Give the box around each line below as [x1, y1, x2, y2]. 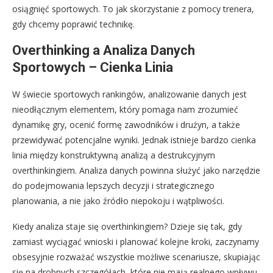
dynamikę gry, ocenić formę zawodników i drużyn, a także [12, 118, 240, 130]
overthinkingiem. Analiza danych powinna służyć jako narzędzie [12, 164, 260, 176]
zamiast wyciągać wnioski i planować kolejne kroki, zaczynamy [12, 235, 259, 247]
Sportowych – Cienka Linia [12, 59, 173, 75]
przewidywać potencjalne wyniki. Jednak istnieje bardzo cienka [12, 133, 256, 146]
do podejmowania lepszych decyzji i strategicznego [12, 179, 214, 191]
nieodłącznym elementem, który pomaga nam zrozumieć [12, 103, 238, 115]
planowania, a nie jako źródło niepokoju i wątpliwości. [12, 194, 224, 207]
